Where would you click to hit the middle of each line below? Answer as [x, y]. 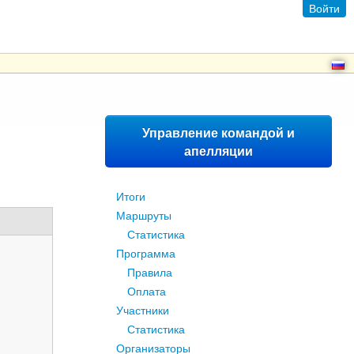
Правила [150, 272]
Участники [143, 310]
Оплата [147, 291]
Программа [146, 253]
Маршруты [144, 215]
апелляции [218, 151]
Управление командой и [218, 132]
